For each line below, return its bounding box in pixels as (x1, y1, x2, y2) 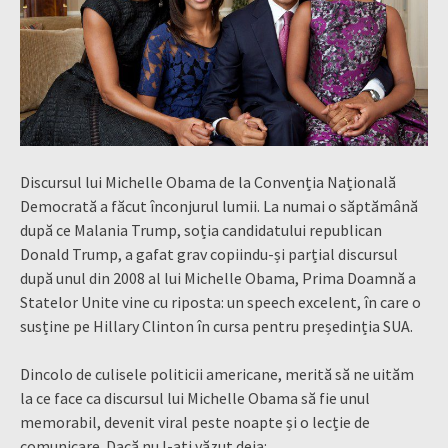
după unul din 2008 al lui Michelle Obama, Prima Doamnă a (20, 267, 416, 288)
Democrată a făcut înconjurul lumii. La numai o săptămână (20, 195, 418, 216)
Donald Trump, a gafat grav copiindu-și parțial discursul (20, 243, 398, 264)
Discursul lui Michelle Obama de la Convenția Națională (20, 171, 396, 192)
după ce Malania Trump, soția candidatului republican (20, 219, 382, 240)
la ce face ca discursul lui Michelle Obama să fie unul (20, 387, 370, 408)
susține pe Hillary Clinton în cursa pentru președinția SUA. (20, 315, 413, 336)
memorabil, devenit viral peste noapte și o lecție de (20, 411, 370, 432)
